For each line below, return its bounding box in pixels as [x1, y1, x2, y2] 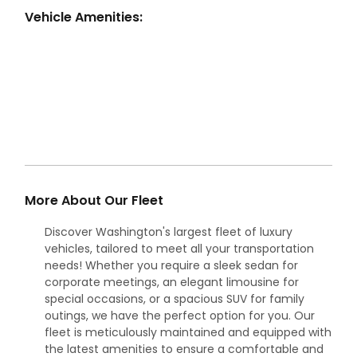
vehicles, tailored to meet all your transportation [45, 240, 314, 257]
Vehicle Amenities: [25, 7, 143, 26]
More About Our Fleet [25, 190, 163, 210]
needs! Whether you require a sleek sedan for [45, 257, 298, 273]
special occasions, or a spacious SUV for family [45, 290, 304, 307]
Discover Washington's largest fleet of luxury [45, 223, 292, 240]
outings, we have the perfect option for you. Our [45, 307, 315, 324]
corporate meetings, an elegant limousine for [45, 273, 299, 290]
